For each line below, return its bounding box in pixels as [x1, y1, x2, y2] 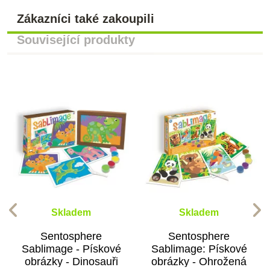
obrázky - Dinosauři [24, 255, 118, 268]
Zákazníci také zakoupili [17, 11, 154, 25]
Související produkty [17, 33, 135, 46]
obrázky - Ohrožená [151, 255, 246, 268]
